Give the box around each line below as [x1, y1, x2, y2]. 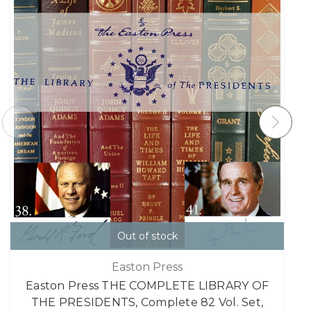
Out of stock [117, 230, 178, 243]
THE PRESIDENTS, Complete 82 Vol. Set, [31, 295, 264, 309]
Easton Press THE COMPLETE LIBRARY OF [26, 278, 269, 292]
